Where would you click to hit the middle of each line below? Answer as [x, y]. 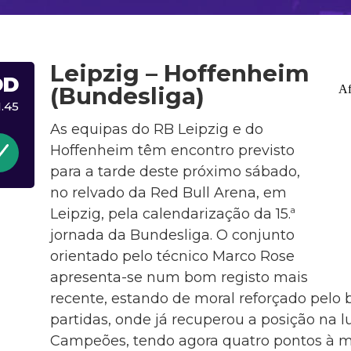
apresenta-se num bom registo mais [179, 277]
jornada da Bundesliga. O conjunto [172, 235]
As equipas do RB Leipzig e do [156, 129]
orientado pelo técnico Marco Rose [172, 256]
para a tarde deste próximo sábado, [175, 171]
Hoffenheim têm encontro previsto [172, 150]
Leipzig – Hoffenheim [179, 73]
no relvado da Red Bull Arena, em [168, 192]
